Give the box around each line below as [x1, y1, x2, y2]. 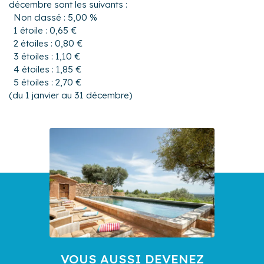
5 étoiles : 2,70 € [14, 76, 81, 88]
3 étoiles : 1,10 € [14, 50, 80, 62]
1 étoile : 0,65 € [14, 24, 77, 36]
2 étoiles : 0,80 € [14, 37, 82, 49]
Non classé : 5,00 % [14, 11, 97, 23]
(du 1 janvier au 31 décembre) [9, 89, 133, 101]
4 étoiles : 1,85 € [14, 63, 81, 75]
